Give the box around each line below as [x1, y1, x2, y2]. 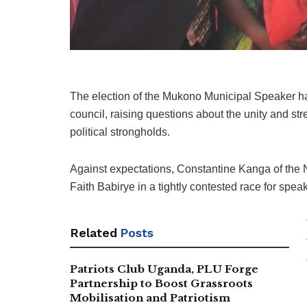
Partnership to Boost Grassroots [70, 277, 253, 291]
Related [70, 225, 117, 241]
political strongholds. [70, 126, 170, 138]
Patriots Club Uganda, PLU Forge [70, 262, 258, 276]
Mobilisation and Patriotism [70, 291, 230, 305]
